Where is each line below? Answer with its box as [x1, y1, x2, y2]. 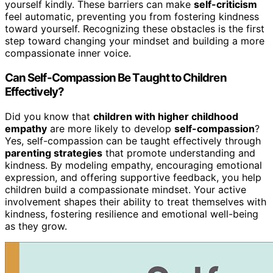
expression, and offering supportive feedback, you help [5, 171, 261, 183]
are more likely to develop [47, 122, 174, 135]
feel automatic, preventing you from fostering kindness [5, 10, 259, 23]
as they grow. [5, 219, 67, 232]
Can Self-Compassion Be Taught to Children [5, 70, 227, 85]
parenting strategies [5, 146, 102, 159]
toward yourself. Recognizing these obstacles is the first [5, 23, 264, 35]
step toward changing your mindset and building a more [5, 35, 264, 48]
